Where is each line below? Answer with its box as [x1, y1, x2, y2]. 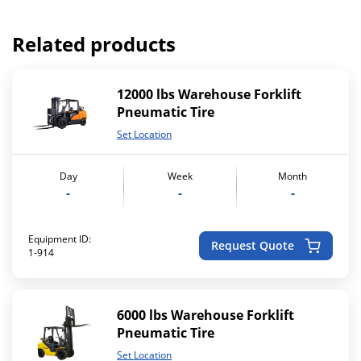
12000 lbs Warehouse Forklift [117, 85, 301, 103]
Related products [12, 31, 176, 58]
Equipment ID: [28, 231, 91, 246]
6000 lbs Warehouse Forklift [117, 305, 294, 324]
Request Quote [211, 238, 294, 254]
